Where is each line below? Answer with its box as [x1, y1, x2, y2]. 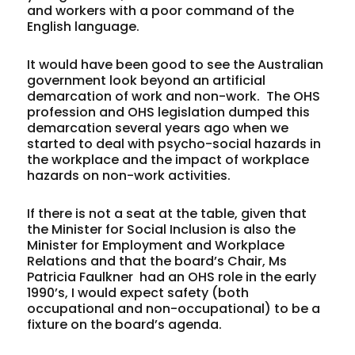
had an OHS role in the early [139, 267, 317, 286]
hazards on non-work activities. [27, 166, 231, 185]
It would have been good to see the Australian [27, 55, 324, 74]
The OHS [266, 86, 321, 105]
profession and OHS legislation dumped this [27, 102, 311, 121]
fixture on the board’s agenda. [27, 315, 223, 334]
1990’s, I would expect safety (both [27, 283, 250, 302]
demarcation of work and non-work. [27, 86, 261, 105]
